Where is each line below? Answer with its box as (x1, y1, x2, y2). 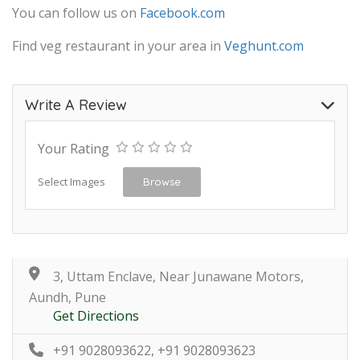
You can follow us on (12, 3, 140, 22)
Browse (143, 174, 181, 188)
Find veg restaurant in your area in (12, 36, 224, 55)
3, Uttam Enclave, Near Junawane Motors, (53, 267, 304, 285)
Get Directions (53, 306, 139, 325)
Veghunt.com (224, 36, 304, 55)
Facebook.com (140, 3, 225, 22)
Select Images (38, 174, 105, 189)
